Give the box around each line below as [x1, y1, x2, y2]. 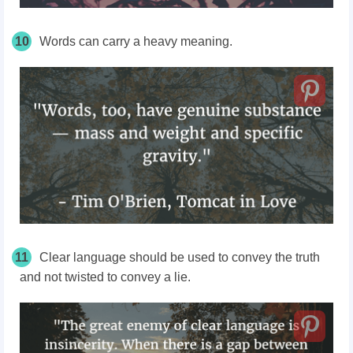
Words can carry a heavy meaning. [39, 34, 232, 48]
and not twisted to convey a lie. [20, 269, 191, 284]
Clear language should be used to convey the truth [39, 250, 320, 264]
